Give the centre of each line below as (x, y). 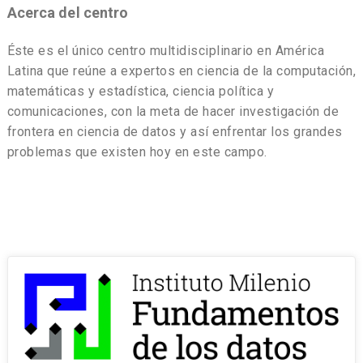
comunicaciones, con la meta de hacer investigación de (173, 112)
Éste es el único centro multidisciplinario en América (166, 51)
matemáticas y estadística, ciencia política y (141, 92)
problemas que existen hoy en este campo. (137, 152)
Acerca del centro (68, 13)
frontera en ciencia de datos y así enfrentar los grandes (175, 132)
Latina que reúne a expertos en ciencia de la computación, (181, 71)
